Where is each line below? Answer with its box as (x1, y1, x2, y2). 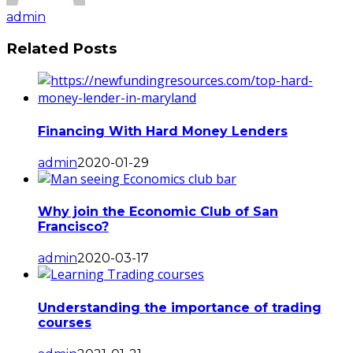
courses (38, 314, 91, 330)
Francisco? (38, 219, 109, 235)
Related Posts (6, 39, 117, 58)
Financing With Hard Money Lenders (38, 123, 288, 139)
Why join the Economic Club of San (38, 204, 278, 220)
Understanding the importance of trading (38, 299, 321, 315)
